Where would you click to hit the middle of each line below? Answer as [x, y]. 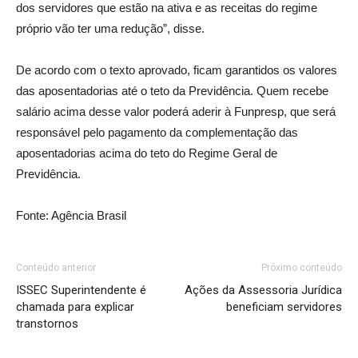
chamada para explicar [75, 307]
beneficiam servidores [284, 307]
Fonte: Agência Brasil [71, 215]
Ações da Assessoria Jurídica [263, 290]
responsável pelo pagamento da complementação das [157, 132]
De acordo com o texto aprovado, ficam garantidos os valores [177, 70]
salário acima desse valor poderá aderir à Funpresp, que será [176, 111]
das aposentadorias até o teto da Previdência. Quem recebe [172, 91]
